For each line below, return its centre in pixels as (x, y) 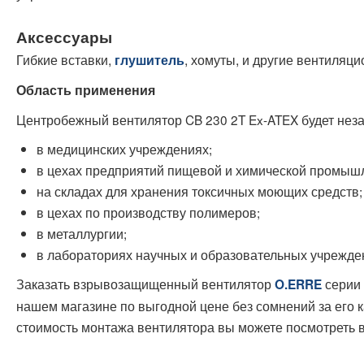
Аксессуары (64, 37)
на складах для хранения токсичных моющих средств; (199, 191)
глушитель (149, 61)
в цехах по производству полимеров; (148, 212)
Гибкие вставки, (65, 60)
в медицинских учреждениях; (124, 149)
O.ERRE (298, 285)
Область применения (86, 91)
